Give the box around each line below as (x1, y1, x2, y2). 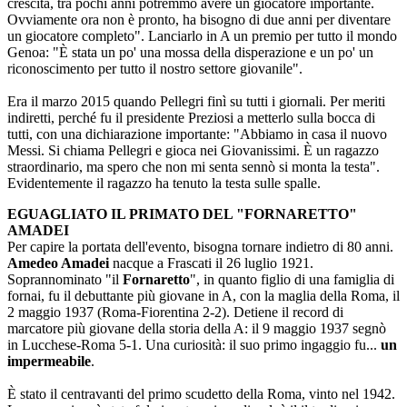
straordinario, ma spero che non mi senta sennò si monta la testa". (7, 159, 380, 174)
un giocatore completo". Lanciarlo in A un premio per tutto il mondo (7, 28, 397, 44)
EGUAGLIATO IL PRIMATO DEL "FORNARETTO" (7, 206, 357, 222)
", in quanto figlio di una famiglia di (190, 272, 394, 287)
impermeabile (7, 353, 91, 369)
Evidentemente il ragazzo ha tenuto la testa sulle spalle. (7, 175, 321, 191)
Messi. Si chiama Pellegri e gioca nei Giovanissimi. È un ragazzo (7, 143, 379, 158)
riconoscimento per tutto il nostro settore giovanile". (7, 61, 303, 76)
